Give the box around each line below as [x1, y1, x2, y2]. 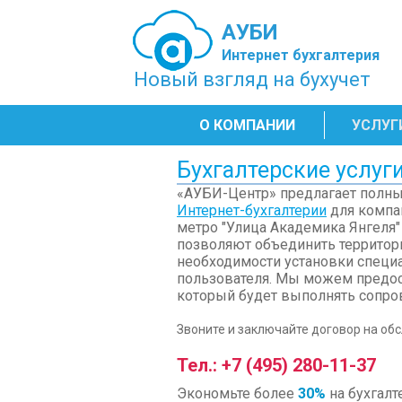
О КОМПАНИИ [199, 117, 295, 134]
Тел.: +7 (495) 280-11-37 [177, 354, 376, 376]
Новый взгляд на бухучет [134, 68, 371, 91]
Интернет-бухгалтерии [177, 202, 327, 219]
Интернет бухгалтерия [222, 47, 380, 64]
